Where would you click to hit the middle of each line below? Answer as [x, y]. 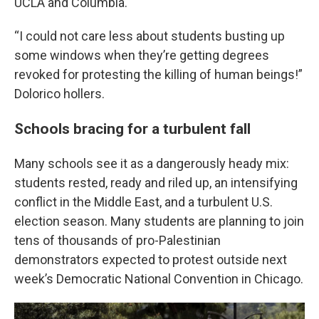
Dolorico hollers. [59, 94]
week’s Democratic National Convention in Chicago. [159, 279]
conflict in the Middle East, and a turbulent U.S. [143, 202]
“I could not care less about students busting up [150, 36]
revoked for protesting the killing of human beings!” [158, 74]
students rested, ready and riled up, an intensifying [156, 183]
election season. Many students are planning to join [159, 221]
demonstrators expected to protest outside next [151, 260]
